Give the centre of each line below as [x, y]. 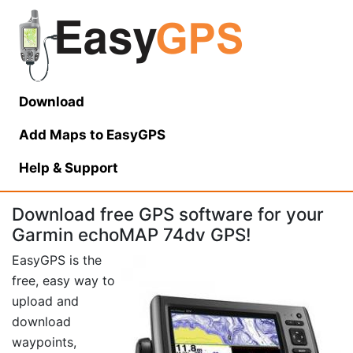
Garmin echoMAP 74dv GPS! [132, 234]
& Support [84, 168]
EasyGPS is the [57, 260]
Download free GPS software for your [168, 214]
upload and [45, 301]
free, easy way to [63, 281]
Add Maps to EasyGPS [92, 135]
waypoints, [44, 342]
